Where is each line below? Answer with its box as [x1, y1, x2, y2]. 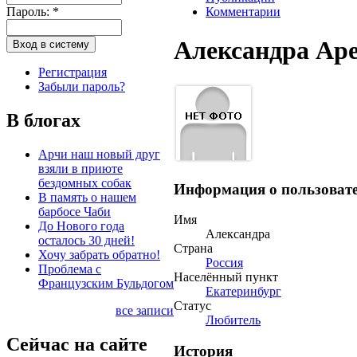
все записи [116, 303, 174, 317]
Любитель [206, 313, 261, 328]
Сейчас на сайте [6, 333, 147, 355]
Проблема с [38, 261, 101, 276]
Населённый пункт [174, 270, 278, 284]
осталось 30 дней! [38, 233, 135, 247]
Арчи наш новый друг [38, 147, 160, 161]
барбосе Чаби [38, 204, 111, 218]
